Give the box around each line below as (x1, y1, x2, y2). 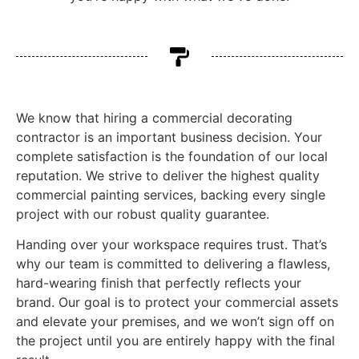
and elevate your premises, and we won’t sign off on (16, 313, 334, 330)
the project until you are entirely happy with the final (16, 333, 335, 349)
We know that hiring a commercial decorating (16, 109, 292, 126)
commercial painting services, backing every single (16, 186, 325, 203)
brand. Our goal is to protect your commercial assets (16, 294, 338, 311)
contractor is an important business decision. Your (16, 128, 322, 145)
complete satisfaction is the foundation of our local (16, 147, 328, 164)
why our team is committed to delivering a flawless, (16, 256, 330, 272)
